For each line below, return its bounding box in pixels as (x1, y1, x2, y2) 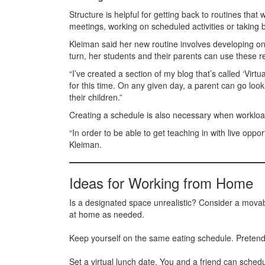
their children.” (69, 91, 122, 103)
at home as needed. (69, 208, 144, 220)
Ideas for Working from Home (69, 172, 253, 193)
